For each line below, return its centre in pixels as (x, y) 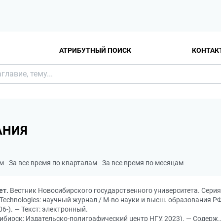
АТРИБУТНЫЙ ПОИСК (95, 50)
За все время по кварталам (53, 163)
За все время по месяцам (143, 163)
